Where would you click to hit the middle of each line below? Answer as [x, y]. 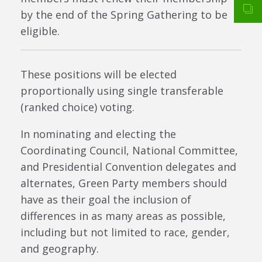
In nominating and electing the [98, 134]
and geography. [60, 248]
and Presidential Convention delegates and [128, 166]
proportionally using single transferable [122, 90]
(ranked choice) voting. [77, 107]
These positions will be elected [99, 74]
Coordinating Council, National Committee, [129, 150]
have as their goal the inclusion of [106, 199]
